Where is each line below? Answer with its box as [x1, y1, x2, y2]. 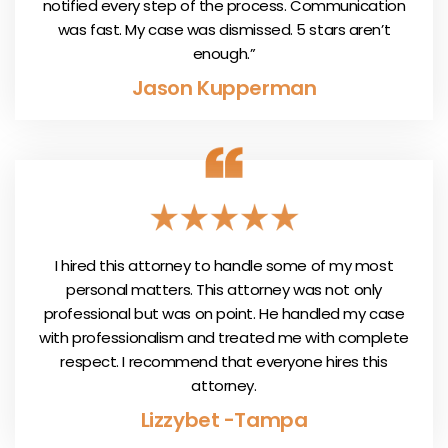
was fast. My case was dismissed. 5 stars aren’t [57, 18, 391, 40]
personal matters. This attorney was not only [66, 278, 382, 300]
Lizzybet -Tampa [140, 405, 308, 434]
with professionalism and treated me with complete [39, 326, 409, 348]
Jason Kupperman [131, 73, 317, 102]
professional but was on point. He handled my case [43, 302, 405, 324]
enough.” [192, 42, 256, 64]
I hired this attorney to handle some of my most [54, 254, 394, 276]
